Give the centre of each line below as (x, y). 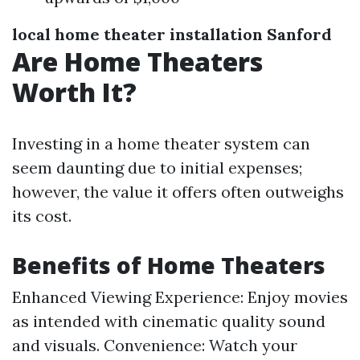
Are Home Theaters (137, 61)
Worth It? (74, 92)
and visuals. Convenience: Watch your (155, 345)
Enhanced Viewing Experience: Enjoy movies (180, 297)
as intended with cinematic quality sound (169, 321)
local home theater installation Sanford (172, 34)
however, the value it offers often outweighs (178, 192)
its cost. (42, 216)
